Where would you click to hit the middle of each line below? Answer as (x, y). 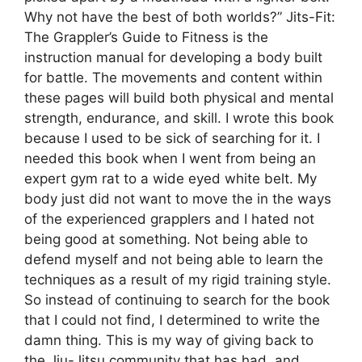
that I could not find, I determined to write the (172, 320)
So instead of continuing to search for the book (177, 300)
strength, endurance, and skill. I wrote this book (179, 118)
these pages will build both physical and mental (179, 98)
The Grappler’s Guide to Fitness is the (146, 38)
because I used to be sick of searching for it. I (172, 139)
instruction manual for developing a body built (173, 58)
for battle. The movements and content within (173, 78)
